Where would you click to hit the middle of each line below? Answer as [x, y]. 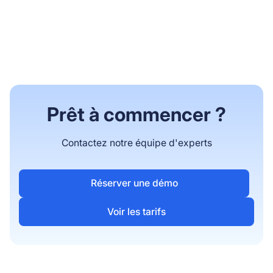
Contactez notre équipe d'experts [136, 143]
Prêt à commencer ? [136, 115]
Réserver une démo [134, 183]
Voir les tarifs [136, 211]
